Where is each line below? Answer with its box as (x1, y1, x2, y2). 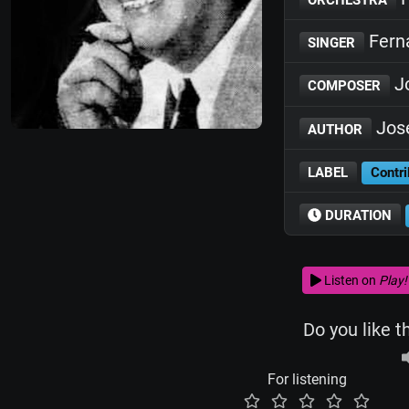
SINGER (308, 35, 356, 51)
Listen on (320, 272, 379, 288)
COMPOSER (308, 78, 382, 95)
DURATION (321, 207, 393, 224)
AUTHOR (308, 121, 363, 138)
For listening (267, 371, 347, 389)
